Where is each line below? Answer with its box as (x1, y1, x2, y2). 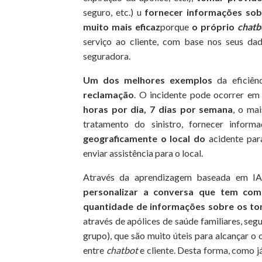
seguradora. (83, 50, 130, 61)
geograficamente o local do (83, 132, 206, 144)
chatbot (106, 244, 138, 256)
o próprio (191, 20, 237, 32)
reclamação (83, 88, 134, 100)
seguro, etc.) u (83, 6, 145, 18)
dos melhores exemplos (103, 74, 213, 85)
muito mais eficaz (83, 20, 160, 32)
